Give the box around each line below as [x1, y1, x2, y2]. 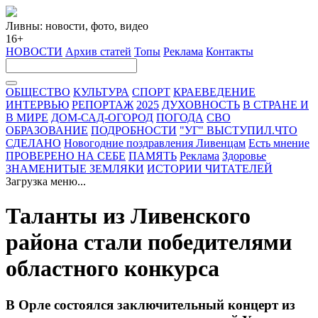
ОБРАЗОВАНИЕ [6, 124, 88, 136]
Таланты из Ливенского [6, 203, 251, 229]
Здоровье [222, 150, 266, 162]
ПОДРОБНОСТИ [91, 124, 177, 136]
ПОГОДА [156, 111, 204, 124]
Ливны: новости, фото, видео [6, 20, 148, 32]
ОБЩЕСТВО [6, 86, 70, 98]
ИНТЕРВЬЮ [6, 99, 69, 111]
